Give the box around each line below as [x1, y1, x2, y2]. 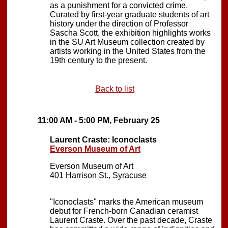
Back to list [95, 84, 134, 93]
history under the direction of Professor [50, 19, 188, 28]
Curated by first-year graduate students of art [50, 10, 209, 19]
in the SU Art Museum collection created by [50, 37, 205, 46]
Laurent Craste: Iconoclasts [50, 135, 157, 144]
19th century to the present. [50, 55, 147, 65]
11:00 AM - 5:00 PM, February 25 [38, 116, 160, 125]
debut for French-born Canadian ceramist [50, 206, 198, 215]
